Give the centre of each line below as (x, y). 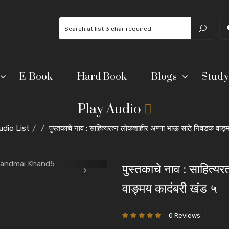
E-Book (36, 77)
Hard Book (102, 77)
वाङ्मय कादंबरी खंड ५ (170, 189)
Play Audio (111, 109)
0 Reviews (185, 215)
